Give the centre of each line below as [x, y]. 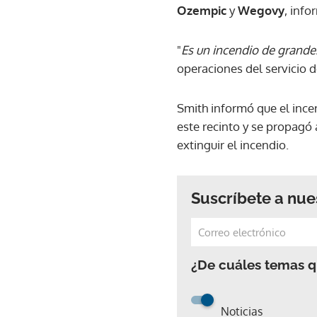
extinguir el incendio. [234, 144]
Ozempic [202, 10]
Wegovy [260, 10]
